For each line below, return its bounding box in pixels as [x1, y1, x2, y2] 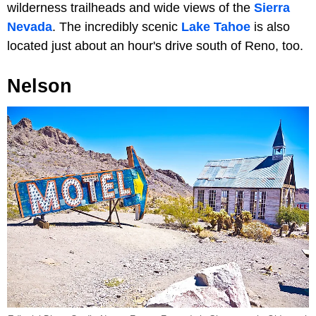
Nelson [7, 75, 72, 97]
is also [250, 20, 290, 35]
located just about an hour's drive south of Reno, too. [7, 39, 303, 54]
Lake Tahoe [181, 20, 250, 35]
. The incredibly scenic [52, 20, 181, 35]
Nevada [7, 20, 52, 35]
